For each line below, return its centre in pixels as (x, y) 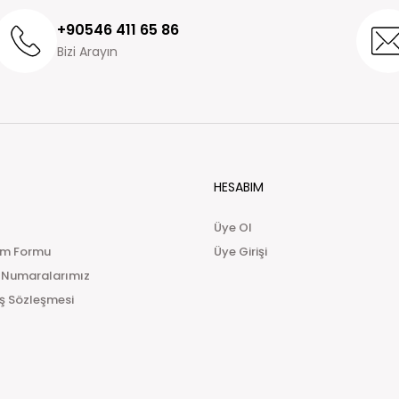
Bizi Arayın (87, 52)
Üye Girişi (240, 252)
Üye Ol (233, 228)
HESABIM (239, 187)
